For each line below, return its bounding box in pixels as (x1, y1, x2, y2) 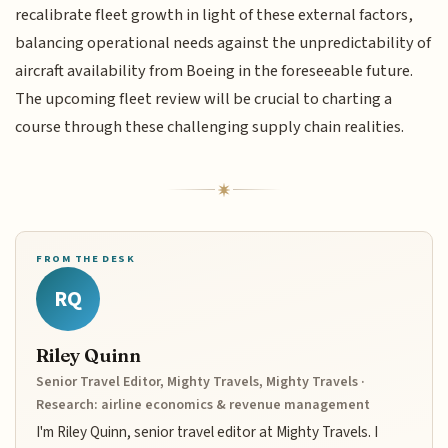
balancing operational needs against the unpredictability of (15, 31, 432, 56)
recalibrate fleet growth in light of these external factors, (15, 3, 414, 28)
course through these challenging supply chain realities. (15, 115, 405, 140)
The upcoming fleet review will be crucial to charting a (15, 87, 393, 112)
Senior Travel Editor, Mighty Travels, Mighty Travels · (36, 371, 366, 392)
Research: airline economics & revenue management (36, 394, 371, 415)
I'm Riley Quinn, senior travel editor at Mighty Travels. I (36, 420, 379, 443)
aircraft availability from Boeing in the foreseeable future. (15, 59, 414, 84)
